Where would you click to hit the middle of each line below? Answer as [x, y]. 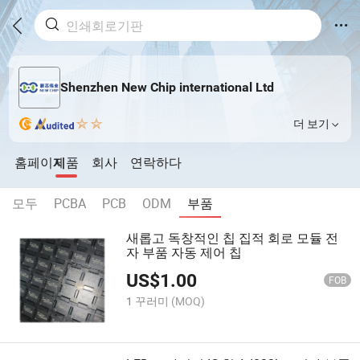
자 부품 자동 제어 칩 [184, 253]
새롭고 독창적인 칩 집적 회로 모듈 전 [233, 238]
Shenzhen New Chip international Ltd [167, 88]
